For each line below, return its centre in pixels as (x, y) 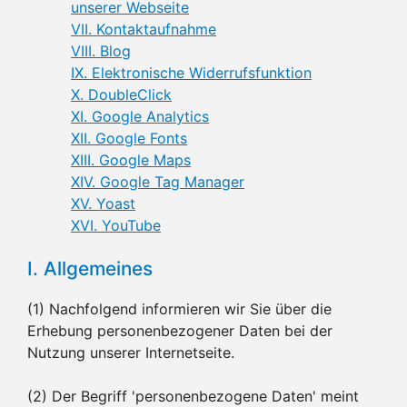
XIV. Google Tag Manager (158, 181)
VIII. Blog (101, 50)
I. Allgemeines (90, 268)
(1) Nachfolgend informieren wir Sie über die (179, 308)
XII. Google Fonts (129, 138)
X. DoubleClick (121, 94)
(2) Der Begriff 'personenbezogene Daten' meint (193, 396)
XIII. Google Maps (131, 159)
